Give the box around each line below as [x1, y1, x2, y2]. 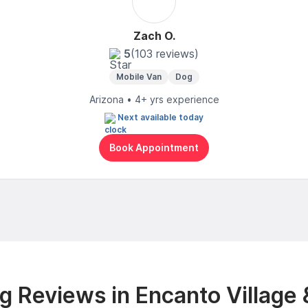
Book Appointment [109, 142, 199, 154]
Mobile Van [115, 71, 162, 82]
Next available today [118, 111, 203, 122]
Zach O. [133, 28, 175, 43]
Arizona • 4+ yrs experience [89, 93, 219, 105]
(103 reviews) [131, 46, 199, 60]
